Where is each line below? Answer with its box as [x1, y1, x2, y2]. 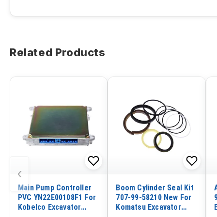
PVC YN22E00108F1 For [18, 192, 96, 202]
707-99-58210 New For [116, 192, 192, 202]
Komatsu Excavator [116, 202, 181, 212]
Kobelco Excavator [18, 202, 81, 212]
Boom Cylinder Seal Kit [116, 183, 194, 192]
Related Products [10, 46, 106, 59]
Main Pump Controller [18, 183, 92, 192]
